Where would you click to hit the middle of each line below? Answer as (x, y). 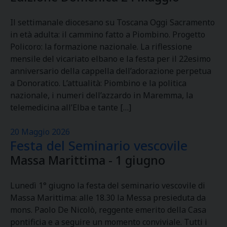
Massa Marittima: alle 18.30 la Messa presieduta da (108, 198)
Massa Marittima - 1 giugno (88, 160)
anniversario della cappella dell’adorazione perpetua (111, 71)
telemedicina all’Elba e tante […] (71, 107)
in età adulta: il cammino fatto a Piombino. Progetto (108, 34)
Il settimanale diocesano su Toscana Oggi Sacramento (112, 22)
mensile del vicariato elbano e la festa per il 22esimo (110, 59)
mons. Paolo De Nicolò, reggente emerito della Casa (108, 210)
